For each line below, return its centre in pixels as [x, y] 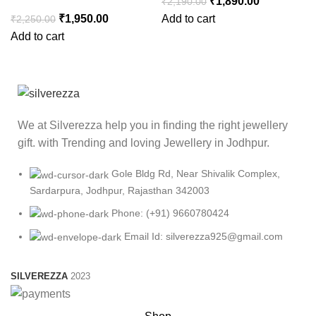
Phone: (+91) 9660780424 [170, 213]
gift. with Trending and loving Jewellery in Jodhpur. [145, 143]
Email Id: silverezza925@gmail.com [203, 236]
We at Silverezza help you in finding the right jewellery [153, 126]
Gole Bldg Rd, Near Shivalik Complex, [196, 174]
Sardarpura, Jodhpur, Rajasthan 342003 [120, 190]
